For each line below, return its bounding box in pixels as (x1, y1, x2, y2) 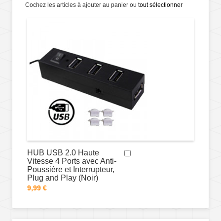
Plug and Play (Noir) (27, 174, 98, 183)
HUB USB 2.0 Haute (27, 148, 99, 157)
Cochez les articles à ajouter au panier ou (25, 1, 138, 9)
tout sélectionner (138, 1, 183, 9)
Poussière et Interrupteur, (27, 165, 114, 174)
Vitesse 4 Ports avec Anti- (27, 157, 116, 166)
